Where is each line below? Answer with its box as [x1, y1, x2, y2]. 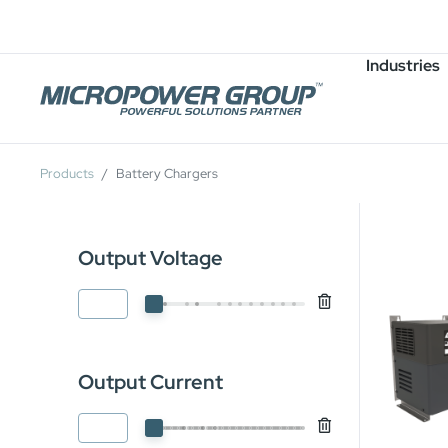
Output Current [78, 369, 223, 395]
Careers [70, 7, 152, 36]
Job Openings [70, 46, 196, 72]
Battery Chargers [116, 165, 218, 182]
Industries [366, 55, 440, 76]
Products [40, 165, 94, 182]
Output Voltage [78, 245, 223, 271]
